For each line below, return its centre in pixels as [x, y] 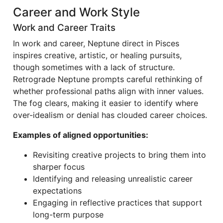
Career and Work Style [76, 12]
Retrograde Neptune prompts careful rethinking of [108, 79]
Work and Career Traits [64, 28]
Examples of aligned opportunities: [81, 135]
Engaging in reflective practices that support [117, 203]
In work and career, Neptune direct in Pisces [96, 43]
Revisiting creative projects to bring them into [119, 155]
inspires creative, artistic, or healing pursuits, [97, 55]
